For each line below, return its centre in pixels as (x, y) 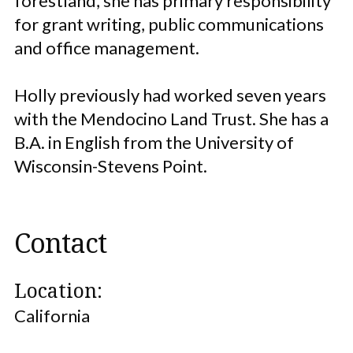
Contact (60, 243)
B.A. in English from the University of (154, 142)
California (52, 316)
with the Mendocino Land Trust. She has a (171, 119)
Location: (58, 290)
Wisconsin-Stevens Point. (111, 166)
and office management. (107, 48)
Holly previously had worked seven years (170, 95)
